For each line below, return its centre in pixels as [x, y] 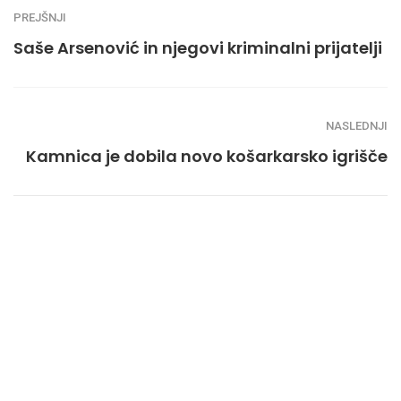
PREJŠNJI [40, 17]
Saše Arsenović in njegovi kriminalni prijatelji [198, 47]
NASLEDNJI [357, 125]
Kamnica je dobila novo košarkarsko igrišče [207, 156]
